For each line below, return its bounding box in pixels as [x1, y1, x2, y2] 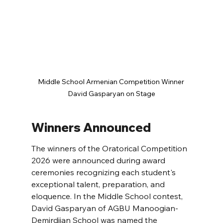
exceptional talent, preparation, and [31, 179, 167, 189]
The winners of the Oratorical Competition [31, 143, 189, 153]
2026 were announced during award [31, 155, 167, 165]
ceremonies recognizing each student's [31, 167, 178, 177]
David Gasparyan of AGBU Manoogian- [31, 203, 178, 213]
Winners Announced [31, 119, 151, 135]
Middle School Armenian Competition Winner [37, 77, 186, 86]
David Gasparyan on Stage [68, 89, 155, 98]
